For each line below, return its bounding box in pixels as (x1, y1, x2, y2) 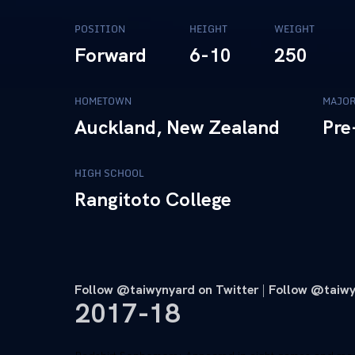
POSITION (74, 21, 125, 36)
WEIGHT (274, 21, 315, 36)
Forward (74, 42, 147, 67)
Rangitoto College (74, 186, 231, 212)
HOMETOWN (74, 93, 132, 109)
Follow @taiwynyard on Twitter (74, 281, 258, 298)
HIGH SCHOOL (74, 165, 144, 181)
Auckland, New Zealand (74, 114, 280, 139)
